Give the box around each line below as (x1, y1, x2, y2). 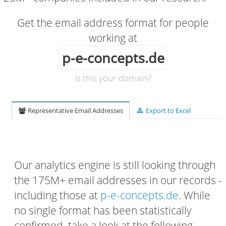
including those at (14, 188, 100, 202)
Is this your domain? (75, 72, 151, 84)
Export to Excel (144, 106, 191, 115)
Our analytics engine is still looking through (14, 158, 215, 172)
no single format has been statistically (14, 203, 192, 217)
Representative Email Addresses (26, 106, 124, 115)
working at (89, 31, 137, 45)
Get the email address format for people (17, 16, 209, 30)
